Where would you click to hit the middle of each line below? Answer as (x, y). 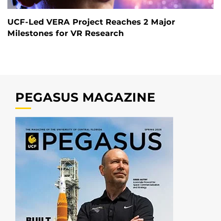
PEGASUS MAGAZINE (85, 97)
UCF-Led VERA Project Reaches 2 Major (91, 22)
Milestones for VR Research (66, 34)
